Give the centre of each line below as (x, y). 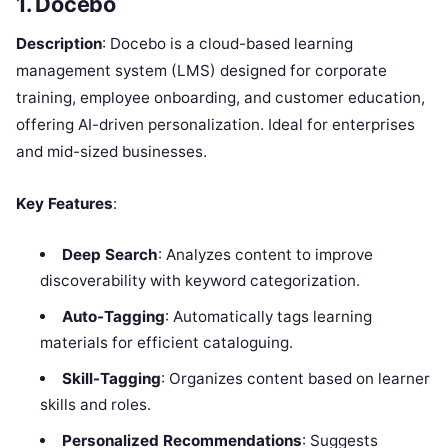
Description (59, 44)
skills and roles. (96, 405)
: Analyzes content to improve (265, 255)
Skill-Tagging (111, 379)
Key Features (64, 204)
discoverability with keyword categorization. (200, 281)
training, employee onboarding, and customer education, (220, 98)
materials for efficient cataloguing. (167, 343)
